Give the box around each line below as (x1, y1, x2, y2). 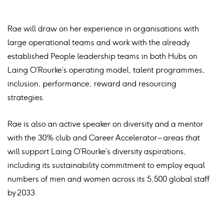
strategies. (7, 93, 45, 102)
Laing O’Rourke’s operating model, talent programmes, (7, 65, 205, 75)
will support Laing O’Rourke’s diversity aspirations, (7, 147, 186, 156)
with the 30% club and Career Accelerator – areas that (7, 133, 200, 142)
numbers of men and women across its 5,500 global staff (7, 174, 210, 184)
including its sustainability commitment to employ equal (7, 161, 205, 170)
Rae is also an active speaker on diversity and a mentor (7, 119, 203, 129)
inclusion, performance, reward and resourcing (7, 79, 176, 88)
